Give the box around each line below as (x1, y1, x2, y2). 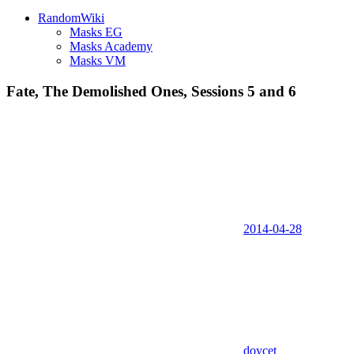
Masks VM (70, 54, 126, 67)
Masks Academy (70, 40, 153, 53)
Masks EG (70, 25, 122, 39)
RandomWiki (38, 11, 104, 24)
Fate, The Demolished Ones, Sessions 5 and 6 (6, 82, 296, 100)
